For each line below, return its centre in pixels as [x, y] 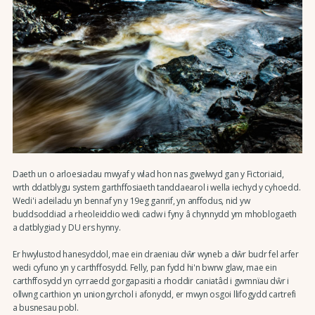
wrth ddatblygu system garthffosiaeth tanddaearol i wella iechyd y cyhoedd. [156, 187]
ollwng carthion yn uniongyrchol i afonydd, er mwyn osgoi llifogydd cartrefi [154, 295]
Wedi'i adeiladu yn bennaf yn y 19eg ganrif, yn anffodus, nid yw [131, 200]
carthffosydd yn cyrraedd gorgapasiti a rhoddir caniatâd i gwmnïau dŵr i [151, 281]
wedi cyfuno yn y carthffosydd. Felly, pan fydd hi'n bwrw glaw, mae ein [144, 268]
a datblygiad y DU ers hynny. [66, 227]
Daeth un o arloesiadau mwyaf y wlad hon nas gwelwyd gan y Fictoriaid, [148, 174]
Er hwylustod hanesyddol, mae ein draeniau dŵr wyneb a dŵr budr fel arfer [155, 255]
